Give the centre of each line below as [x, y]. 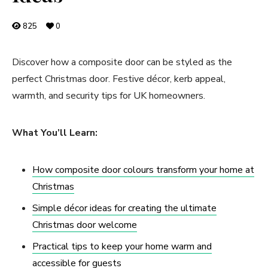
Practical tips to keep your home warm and [122, 246]
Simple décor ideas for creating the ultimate [124, 208]
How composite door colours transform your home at [143, 170]
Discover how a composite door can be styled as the [122, 62]
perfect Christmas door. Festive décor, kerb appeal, [119, 79]
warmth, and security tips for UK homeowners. [109, 96]
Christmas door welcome [85, 225]
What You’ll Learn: [55, 133]
